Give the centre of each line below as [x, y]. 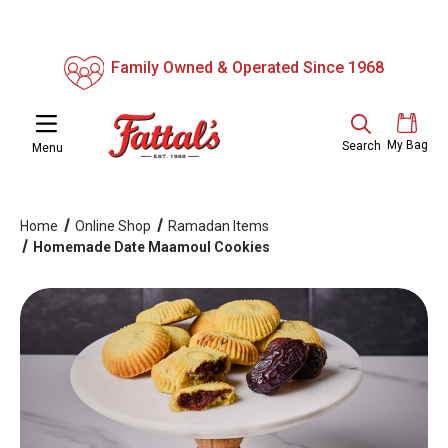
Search [361, 146]
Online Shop [112, 226]
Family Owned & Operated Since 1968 [247, 67]
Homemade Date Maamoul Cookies [151, 247]
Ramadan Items [218, 226]
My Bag [407, 145]
